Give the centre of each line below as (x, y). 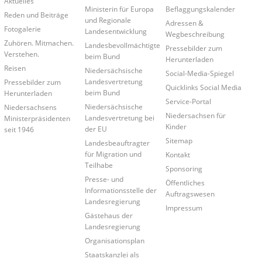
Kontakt (178, 154)
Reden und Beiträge (36, 14)
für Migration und (113, 154)
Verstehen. (21, 54)
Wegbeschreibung (195, 34)
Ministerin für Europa (119, 8)
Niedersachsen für (196, 115)
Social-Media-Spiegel (200, 73)
